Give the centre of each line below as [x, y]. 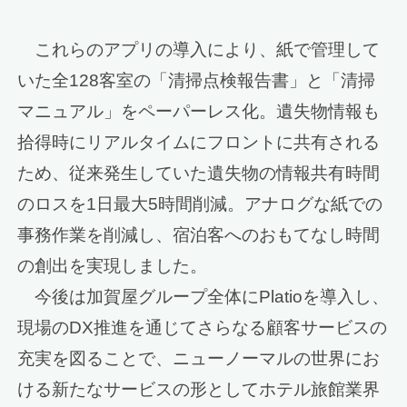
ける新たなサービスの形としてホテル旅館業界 [199, 389]
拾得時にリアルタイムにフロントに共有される [199, 142]
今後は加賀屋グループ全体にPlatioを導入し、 [203, 296]
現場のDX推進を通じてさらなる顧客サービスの [203, 327]
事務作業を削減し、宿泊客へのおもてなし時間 [199, 234]
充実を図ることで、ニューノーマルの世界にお [199, 358]
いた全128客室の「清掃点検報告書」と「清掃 [197, 80]
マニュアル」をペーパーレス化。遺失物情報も [199, 111]
